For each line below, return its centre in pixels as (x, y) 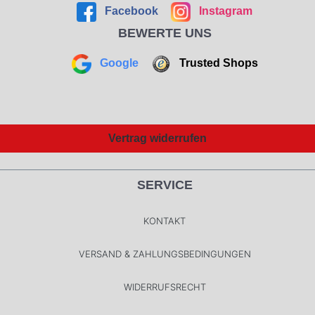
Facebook (131, 11)
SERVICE (165, 185)
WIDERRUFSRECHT (165, 287)
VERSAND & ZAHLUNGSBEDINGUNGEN (165, 254)
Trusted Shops (217, 63)
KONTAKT (165, 221)
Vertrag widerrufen (157, 139)
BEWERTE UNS (165, 33)
